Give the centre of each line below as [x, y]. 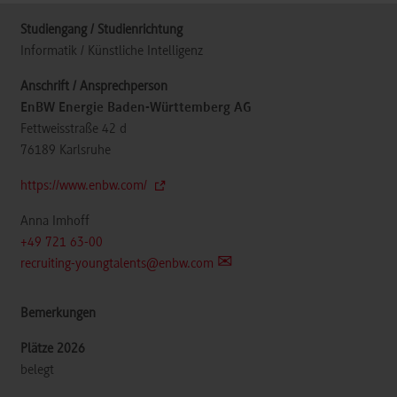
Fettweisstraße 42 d [74, 130]
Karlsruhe [85, 151]
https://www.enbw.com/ [86, 187]
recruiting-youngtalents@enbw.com [117, 265]
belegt [37, 371]
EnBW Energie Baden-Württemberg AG [136, 109]
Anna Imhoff [55, 222]
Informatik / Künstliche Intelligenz [112, 52]
